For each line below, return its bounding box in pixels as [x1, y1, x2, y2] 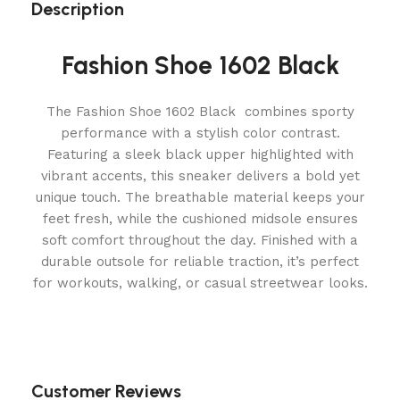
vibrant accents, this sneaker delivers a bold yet [40, 168, 360, 185]
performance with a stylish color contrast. [60, 125, 340, 142]
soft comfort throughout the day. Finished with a [42, 232, 358, 249]
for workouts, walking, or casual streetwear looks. [32, 275, 368, 292]
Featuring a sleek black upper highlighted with [46, 146, 354, 163]
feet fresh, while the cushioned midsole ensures [42, 211, 358, 228]
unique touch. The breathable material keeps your [35, 189, 365, 206]
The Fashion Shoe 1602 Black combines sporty [46, 104, 354, 121]
